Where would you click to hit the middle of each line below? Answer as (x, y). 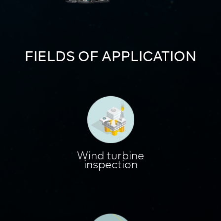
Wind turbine (110, 155)
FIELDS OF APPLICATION (110, 56)
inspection (110, 164)
